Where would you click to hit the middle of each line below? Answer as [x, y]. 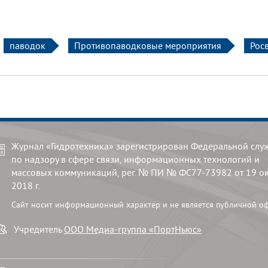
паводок [28, 45]
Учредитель [39, 229]
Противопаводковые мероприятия [148, 45]
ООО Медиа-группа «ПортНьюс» [133, 229]
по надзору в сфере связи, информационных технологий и [135, 159]
